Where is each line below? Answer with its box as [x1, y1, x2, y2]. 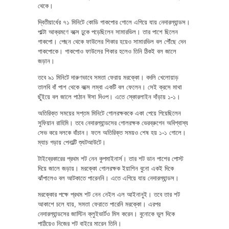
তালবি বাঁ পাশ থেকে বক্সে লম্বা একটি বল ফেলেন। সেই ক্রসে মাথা [38, 83, 182, 91]
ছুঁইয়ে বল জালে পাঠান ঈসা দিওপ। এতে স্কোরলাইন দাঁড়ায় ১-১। [38, 93, 180, 101]
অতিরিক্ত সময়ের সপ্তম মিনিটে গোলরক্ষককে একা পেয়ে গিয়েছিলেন [38, 109, 181, 117]
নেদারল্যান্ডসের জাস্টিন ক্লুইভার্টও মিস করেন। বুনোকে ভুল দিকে [38, 210, 175, 218]
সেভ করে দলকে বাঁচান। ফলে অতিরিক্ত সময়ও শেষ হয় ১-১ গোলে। [38, 128, 186, 136]
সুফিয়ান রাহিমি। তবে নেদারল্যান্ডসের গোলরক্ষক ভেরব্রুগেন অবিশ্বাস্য [38, 119, 188, 127]
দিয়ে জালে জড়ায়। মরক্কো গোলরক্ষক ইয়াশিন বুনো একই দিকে [38, 164, 174, 172]
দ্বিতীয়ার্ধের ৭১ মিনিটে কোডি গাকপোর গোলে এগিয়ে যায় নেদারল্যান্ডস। [38, 18, 190, 26]
